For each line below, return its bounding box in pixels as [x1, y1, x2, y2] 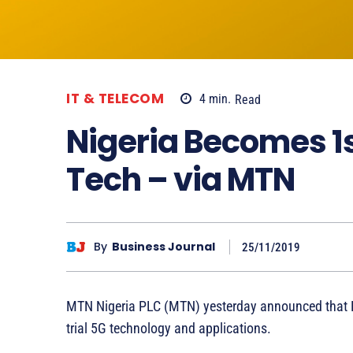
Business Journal [112, 239, 215, 255]
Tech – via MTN [66, 157, 295, 202]
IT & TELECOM [66, 89, 164, 109]
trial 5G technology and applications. [66, 319, 271, 336]
